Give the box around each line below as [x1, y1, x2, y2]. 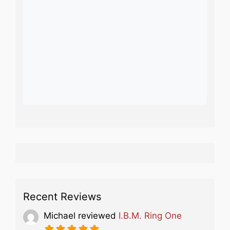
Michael [44, 210, 75, 221]
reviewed [78, 210, 116, 221]
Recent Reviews [23, 190, 101, 203]
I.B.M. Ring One [119, 210, 182, 221]
